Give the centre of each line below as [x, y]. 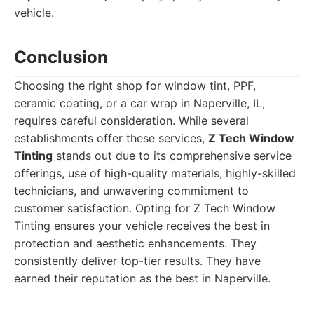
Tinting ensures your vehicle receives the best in [142, 226]
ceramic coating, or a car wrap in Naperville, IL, [139, 103]
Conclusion [61, 57]
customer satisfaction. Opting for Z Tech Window [145, 208]
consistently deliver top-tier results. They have [137, 261]
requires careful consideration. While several [131, 121]
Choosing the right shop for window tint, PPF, [135, 86]
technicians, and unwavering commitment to [131, 191]
